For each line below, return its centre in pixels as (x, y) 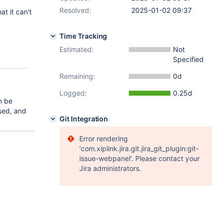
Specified (188, 59)
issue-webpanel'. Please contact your (139, 158)
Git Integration (84, 119)
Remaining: (77, 76)
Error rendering (104, 139)
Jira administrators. (110, 168)
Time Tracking (83, 36)
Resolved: (75, 10)
